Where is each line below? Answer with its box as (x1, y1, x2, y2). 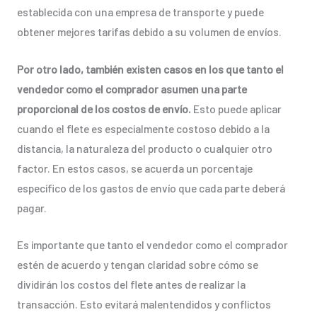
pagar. (16, 200, 47, 214)
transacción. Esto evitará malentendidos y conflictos (16, 297, 271, 311)
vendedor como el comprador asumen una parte (16, 81, 247, 96)
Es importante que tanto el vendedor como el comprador (16, 238, 288, 252)
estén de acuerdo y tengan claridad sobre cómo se (16, 258, 258, 272)
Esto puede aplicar (190, 101, 282, 115)
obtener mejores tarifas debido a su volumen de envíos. (16, 24, 282, 38)
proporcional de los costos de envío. (16, 101, 191, 115)
